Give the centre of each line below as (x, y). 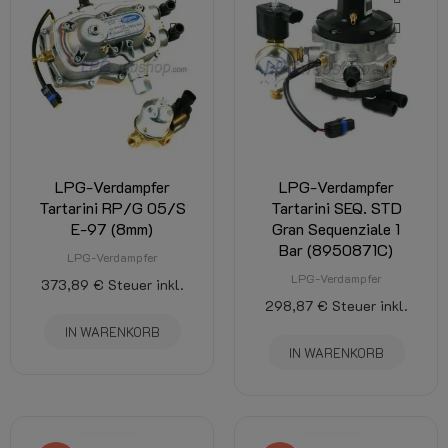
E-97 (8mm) (112, 228)
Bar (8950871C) (336, 249)
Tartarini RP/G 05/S (112, 207)
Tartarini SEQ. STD (336, 207)
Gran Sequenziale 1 (336, 228)
